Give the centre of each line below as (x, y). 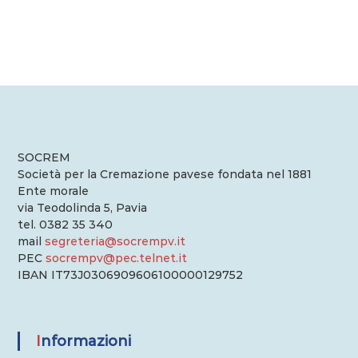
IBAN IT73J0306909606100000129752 (130, 275)
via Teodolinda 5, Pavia (82, 208)
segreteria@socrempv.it (115, 241)
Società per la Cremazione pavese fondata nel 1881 (164, 174)
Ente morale (53, 191)
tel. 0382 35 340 (65, 225)
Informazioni (86, 341)
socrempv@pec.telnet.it (116, 258)
